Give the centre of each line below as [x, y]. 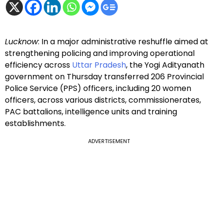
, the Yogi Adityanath [165, 65]
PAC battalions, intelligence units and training [91, 112]
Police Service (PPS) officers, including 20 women [98, 89]
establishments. [35, 124]
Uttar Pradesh [99, 65]
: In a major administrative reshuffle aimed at [123, 42]
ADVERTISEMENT [109, 141]
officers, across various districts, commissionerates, [103, 100]
